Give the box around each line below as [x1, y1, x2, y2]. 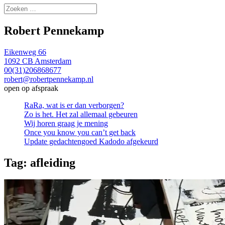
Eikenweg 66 [4, 47, 46, 56]
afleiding [30, 156, 75, 169]
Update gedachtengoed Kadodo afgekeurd [24, 137, 158, 146]
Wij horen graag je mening [24, 119, 108, 128]
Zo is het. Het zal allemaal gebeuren [24, 109, 138, 119]
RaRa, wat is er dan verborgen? [24, 100, 124, 109]
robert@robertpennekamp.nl [4, 74, 93, 83]
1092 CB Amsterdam [4, 56, 71, 65]
